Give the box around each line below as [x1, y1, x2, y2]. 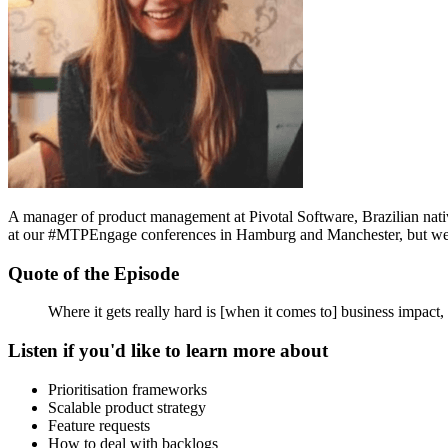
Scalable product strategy [48, 398, 206, 416]
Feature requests [48, 416, 150, 434]
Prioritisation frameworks [48, 380, 207, 398]
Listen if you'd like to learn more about [8, 340, 328, 362]
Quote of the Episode [8, 262, 179, 284]
